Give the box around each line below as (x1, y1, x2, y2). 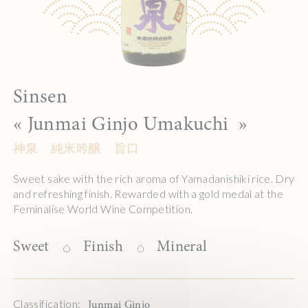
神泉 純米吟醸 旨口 (13, 140, 140, 155)
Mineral (156, 239, 208, 255)
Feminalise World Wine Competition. (13, 201, 193, 215)
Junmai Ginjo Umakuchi (27, 115, 229, 135)
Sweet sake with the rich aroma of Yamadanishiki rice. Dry (13, 171, 295, 185)
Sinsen (13, 87, 68, 108)
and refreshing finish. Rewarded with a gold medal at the (13, 186, 284, 200)
